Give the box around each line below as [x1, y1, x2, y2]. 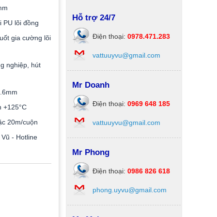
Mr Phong [72, 148, 109, 157]
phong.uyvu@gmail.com [93, 186, 167, 194]
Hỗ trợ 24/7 [72, 13, 115, 22]
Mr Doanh [72, 80, 109, 90]
